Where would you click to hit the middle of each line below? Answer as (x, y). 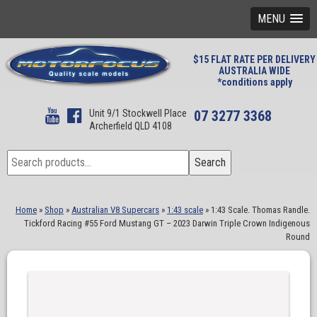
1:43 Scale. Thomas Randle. (260, 210)
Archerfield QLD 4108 (131, 126)
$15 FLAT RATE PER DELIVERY (254, 59)
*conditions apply (254, 82)
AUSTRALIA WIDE (254, 71)
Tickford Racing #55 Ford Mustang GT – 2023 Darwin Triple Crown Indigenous (167, 223)
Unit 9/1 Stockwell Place (138, 113)
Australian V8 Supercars (115, 210)
